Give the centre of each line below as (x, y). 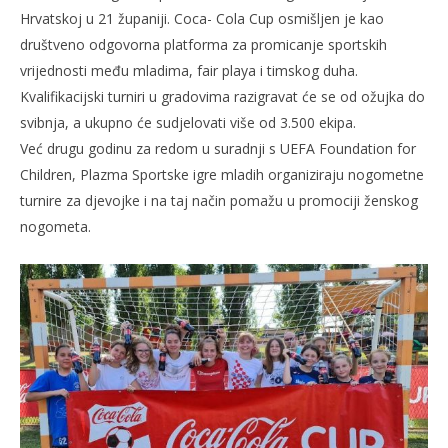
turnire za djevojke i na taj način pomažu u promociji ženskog (219, 200)
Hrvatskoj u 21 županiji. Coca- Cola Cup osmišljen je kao (202, 18)
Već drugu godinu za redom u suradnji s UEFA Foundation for (218, 148)
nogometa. (55, 226)
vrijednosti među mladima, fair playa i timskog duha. (189, 70)
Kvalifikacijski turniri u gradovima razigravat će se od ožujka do (222, 96)
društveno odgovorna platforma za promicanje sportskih (203, 44)
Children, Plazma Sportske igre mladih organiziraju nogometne (222, 174)
